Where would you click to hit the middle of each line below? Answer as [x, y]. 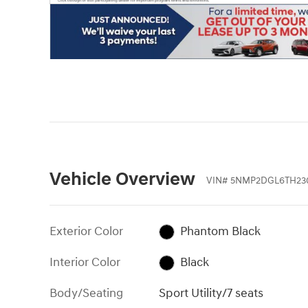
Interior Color [85, 262]
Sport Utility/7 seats [211, 293]
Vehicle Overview [122, 180]
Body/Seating [86, 293]
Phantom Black [220, 231]
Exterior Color [86, 231]
